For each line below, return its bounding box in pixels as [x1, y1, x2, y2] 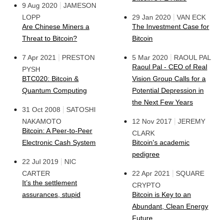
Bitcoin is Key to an [132, 191, 191, 198]
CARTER [22, 169, 50, 177]
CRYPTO [132, 181, 161, 189]
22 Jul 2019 [22, 158, 58, 165]
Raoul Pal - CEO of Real [132, 63, 207, 71]
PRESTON [62, 54, 95, 61]
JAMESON [63, 1, 96, 9]
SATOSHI [66, 106, 96, 113]
